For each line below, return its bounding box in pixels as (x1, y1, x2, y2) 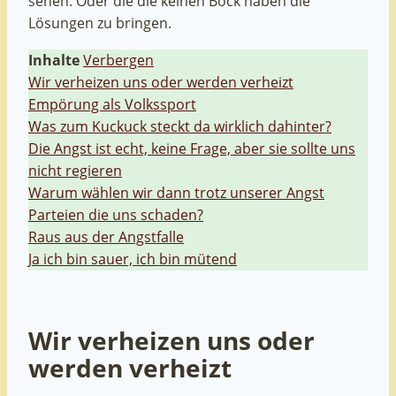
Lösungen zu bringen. (28, 13, 171, 34)
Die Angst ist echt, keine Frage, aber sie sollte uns (28, 138, 355, 158)
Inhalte (28, 49, 80, 70)
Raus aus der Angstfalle (28, 226, 184, 247)
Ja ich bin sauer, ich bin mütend (28, 248, 237, 269)
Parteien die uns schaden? (28, 204, 203, 225)
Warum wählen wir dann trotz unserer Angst (28, 182, 324, 202)
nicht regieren (28, 160, 122, 180)
